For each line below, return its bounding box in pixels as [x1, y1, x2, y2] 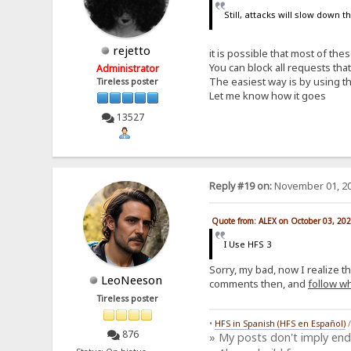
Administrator [96, 61, 160, 75]
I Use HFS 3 [224, 238, 272, 251]
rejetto [113, 42, 151, 58]
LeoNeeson [101, 272, 163, 288]
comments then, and [208, 276, 308, 291]
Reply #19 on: [208, 179, 272, 194]
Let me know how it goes [208, 88, 326, 103]
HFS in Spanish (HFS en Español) [214, 318, 346, 330]
